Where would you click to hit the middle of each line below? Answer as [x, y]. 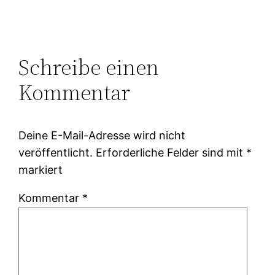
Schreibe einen [89, 68]
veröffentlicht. [56, 153]
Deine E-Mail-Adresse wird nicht [102, 136]
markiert [41, 170]
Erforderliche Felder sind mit [171, 153]
